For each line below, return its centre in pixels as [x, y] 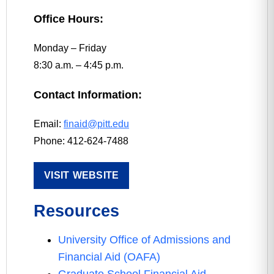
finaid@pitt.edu [96, 124]
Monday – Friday [70, 48]
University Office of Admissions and [144, 240]
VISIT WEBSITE [82, 175]
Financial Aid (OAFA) [109, 257]
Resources [76, 211]
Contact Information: [88, 95]
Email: [49, 124]
